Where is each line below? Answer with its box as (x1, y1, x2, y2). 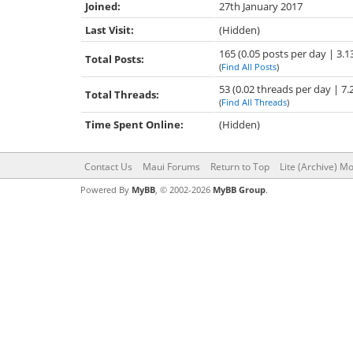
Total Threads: (85, 87, 159, 102)
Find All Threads (221, 96, 287, 108)
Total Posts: (85, 52, 144, 66)
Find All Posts (221, 61, 277, 72)
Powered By (80, 184, 132, 195)
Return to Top (210, 160, 269, 173)
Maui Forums (143, 160, 200, 173)
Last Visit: (85, 23, 134, 37)
